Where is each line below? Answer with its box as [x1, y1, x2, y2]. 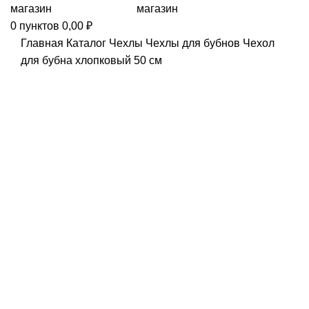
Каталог [66, 37, 109, 49]
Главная [21, 37, 66, 49]
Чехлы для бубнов [146, 37, 243, 49]
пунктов [19, 20, 59, 32]
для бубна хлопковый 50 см [21, 54, 162, 66]
